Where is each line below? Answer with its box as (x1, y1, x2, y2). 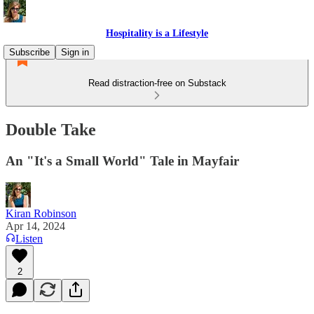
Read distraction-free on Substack (88, 78, 226, 88)
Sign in (61, 47, 89, 57)
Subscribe (9, 47, 50, 57)
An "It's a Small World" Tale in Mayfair (6, 153, 239, 168)
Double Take (6, 120, 96, 139)
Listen (15, 232, 43, 245)
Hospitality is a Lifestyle (106, 28, 208, 39)
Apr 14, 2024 (6, 219, 65, 232)
